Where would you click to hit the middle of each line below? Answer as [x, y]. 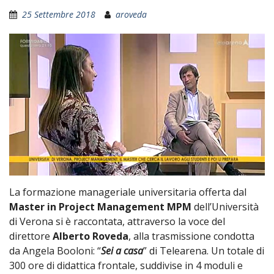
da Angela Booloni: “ [55, 251]
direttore [31, 236]
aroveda [131, 15]
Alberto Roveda [91, 236]
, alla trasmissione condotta [191, 236]
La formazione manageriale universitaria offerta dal [128, 192]
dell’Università [225, 207]
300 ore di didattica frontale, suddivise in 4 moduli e [126, 266]
